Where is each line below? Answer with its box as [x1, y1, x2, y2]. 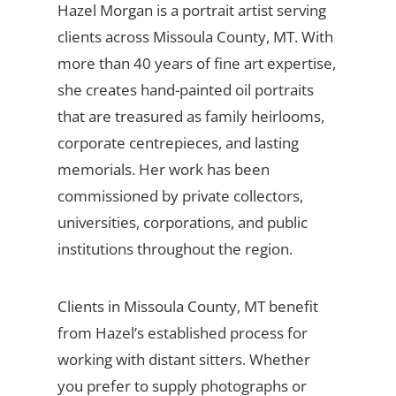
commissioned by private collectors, [57, 185, 303, 206]
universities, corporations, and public [57, 211, 308, 232]
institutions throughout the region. [57, 238, 293, 259]
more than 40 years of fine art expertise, [57, 52, 336, 73]
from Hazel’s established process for [57, 322, 308, 343]
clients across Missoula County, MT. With [57, 26, 333, 47]
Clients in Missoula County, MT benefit [57, 295, 318, 316]
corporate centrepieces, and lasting [57, 132, 299, 153]
